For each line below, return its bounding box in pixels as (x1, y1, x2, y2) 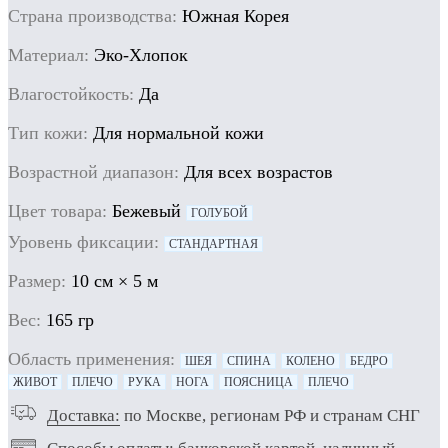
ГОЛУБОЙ (191, 205, 248, 220)
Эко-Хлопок (89, 44, 188, 65)
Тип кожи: (8, 122, 88, 143)
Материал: (8, 44, 89, 65)
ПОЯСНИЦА (224, 374, 293, 389)
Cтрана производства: (8, 5, 177, 26)
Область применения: (8, 348, 175, 369)
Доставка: (47, 405, 120, 425)
